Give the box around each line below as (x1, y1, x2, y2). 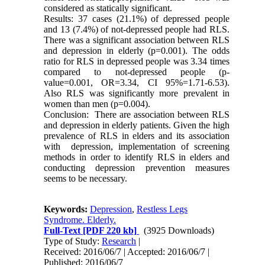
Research (102, 236, 137, 247)
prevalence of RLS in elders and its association (44, 131, 230, 141)
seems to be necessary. (44, 173, 128, 184)
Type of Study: (44, 236, 102, 247)
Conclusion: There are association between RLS (44, 109, 230, 120)
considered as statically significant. (44, 3, 173, 14)
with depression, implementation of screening (44, 141, 230, 152)
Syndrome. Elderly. (44, 215, 117, 225)
